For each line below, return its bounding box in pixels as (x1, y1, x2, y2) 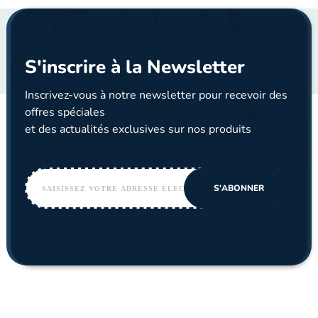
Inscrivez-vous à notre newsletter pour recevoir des (25, 87, 287, 103)
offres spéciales (25, 104, 105, 120)
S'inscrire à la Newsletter (25, 54, 245, 79)
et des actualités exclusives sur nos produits (25, 121, 251, 137)
